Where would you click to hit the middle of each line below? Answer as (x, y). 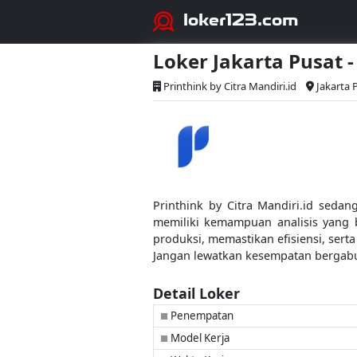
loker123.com (241, 20)
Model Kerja (199, 338)
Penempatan (201, 316)
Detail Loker (196, 293)
